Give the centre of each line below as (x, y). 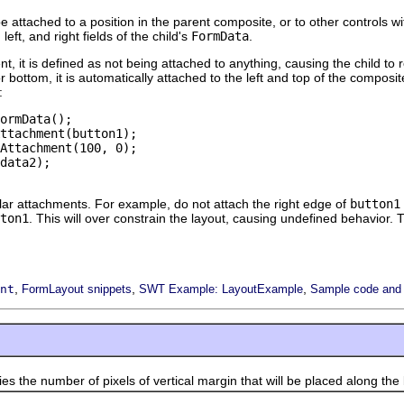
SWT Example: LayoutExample (221, 289)
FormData (220, 36)
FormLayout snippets (77, 289)
